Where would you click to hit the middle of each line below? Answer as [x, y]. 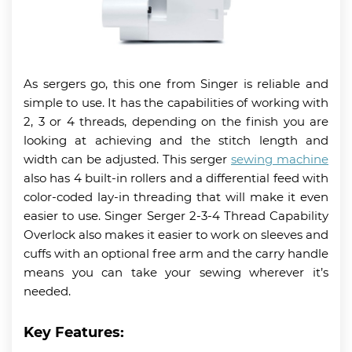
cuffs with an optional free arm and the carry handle [176, 253]
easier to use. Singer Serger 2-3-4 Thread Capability [176, 215]
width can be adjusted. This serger [127, 159]
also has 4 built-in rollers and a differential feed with [176, 178]
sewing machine [280, 159]
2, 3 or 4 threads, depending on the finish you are [176, 121]
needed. [47, 291]
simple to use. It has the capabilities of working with [176, 102]
